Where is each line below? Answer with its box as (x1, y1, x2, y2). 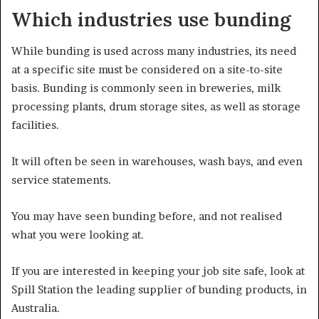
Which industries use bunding (11, 6, 291, 31)
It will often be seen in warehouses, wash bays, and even (11, 155, 303, 169)
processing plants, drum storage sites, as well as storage (11, 100, 300, 114)
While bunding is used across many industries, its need (11, 44, 296, 58)
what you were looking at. (11, 228, 147, 242)
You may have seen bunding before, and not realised (11, 209, 282, 224)
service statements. (11, 173, 114, 187)
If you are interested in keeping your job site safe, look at (11, 264, 305, 278)
